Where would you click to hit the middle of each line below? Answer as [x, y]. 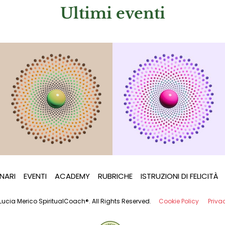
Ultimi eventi [113, 14]
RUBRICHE [115, 176]
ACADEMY [72, 176]
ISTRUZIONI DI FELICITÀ [179, 176]
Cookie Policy [179, 201]
